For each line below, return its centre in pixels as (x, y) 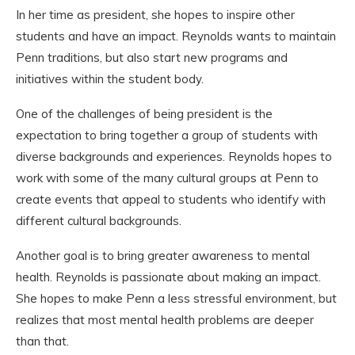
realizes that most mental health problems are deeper (165, 320)
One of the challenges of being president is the (144, 114)
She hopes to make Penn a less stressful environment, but (176, 299)
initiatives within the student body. (110, 79)
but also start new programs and (195, 58)
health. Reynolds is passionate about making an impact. (168, 277)
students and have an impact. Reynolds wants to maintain (176, 36)
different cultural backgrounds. (99, 221)
